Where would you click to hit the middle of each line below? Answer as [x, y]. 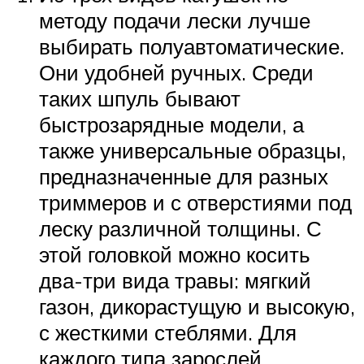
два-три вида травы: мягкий [175, 280]
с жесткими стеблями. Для [168, 332]
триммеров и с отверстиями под [195, 202]
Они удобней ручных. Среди [176, 72]
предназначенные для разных [184, 176]
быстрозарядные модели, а [171, 124]
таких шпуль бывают [140, 98]
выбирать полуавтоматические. [192, 46]
